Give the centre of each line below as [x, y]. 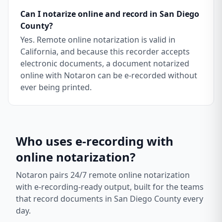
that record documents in [65, 199]
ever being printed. [56, 87]
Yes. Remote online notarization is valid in [98, 40]
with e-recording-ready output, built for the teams [110, 187]
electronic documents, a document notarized [105, 63]
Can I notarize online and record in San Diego [110, 14]
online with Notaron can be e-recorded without [109, 75]
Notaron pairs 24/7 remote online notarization [103, 175]
